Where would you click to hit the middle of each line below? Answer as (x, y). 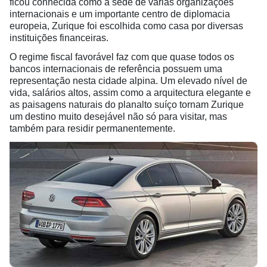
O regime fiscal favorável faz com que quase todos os (122, 57)
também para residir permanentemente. (94, 128)
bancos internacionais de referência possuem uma (116, 69)
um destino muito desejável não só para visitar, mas (118, 117)
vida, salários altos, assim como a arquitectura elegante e (130, 93)
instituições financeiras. (59, 38)
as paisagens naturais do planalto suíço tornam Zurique (127, 105)
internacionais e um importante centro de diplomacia (120, 14)
